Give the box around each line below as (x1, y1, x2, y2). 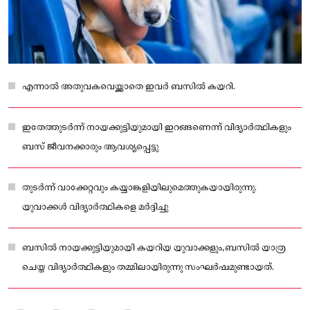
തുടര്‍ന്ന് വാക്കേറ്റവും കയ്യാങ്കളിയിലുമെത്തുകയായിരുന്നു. (22, 181, 257, 194)
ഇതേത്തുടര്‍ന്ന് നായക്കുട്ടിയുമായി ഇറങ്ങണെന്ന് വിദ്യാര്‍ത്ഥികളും (22, 121, 291, 134)
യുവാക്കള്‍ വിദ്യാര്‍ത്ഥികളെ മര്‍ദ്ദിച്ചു (22, 201, 168, 213)
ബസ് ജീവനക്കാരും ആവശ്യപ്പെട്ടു (22, 140, 158, 153)
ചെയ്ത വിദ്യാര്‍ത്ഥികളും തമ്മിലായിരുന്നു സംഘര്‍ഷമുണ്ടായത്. (22, 261, 274, 273)
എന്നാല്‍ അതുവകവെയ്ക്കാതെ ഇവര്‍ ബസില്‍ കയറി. (22, 80, 235, 93)
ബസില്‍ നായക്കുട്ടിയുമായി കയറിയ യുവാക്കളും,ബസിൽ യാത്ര (22, 241, 286, 254)
